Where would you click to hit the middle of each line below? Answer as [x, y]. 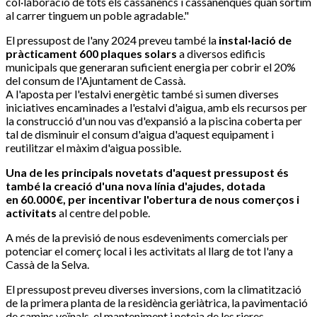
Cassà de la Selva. [47, 265]
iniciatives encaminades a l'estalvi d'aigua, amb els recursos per [156, 108]
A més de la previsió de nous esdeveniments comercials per [147, 238]
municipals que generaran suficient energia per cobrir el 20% [151, 67]
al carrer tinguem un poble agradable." [97, 16]
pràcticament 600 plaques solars [91, 54]
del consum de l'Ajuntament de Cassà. [96, 81]
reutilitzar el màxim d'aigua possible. [93, 148]
